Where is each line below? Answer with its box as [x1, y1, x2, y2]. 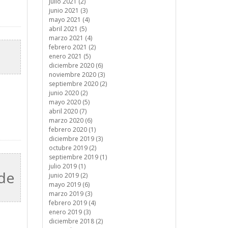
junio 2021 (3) [48, 6, 88, 15]
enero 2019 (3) [48, 208, 91, 216]
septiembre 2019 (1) [48, 153, 107, 161]
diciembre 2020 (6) [48, 61, 103, 70]
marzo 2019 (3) [48, 189, 92, 198]
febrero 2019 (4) [48, 198, 96, 207]
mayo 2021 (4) [48, 15, 90, 24]
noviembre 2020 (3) [48, 70, 105, 79]
